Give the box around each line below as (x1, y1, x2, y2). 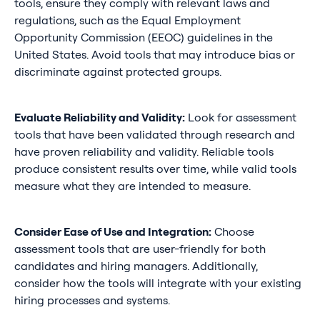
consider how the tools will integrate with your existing (14, 276, 301, 291)
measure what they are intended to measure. (14, 179, 251, 194)
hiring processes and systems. (14, 293, 170, 308)
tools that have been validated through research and (14, 127, 295, 142)
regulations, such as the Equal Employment (14, 13, 241, 28)
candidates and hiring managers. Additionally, (14, 259, 258, 274)
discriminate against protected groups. (14, 64, 221, 79)
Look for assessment (184, 110, 296, 125)
